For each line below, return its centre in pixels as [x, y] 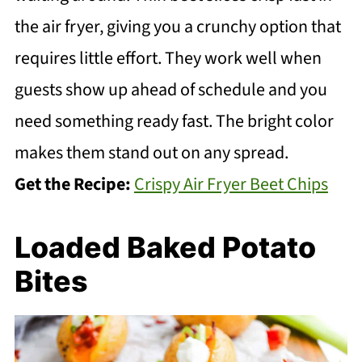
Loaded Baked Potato [165, 247]
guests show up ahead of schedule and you [170, 89]
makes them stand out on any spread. [151, 152]
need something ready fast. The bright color [174, 121]
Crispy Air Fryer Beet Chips [231, 184]
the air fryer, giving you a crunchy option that [177, 26]
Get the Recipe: [74, 184]
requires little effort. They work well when [168, 58]
